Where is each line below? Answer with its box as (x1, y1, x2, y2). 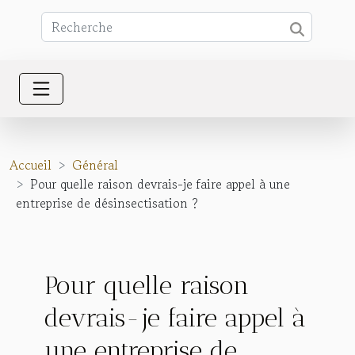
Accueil (10, 155, 52, 174)
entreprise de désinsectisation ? (16, 193, 198, 212)
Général (72, 155, 118, 174)
